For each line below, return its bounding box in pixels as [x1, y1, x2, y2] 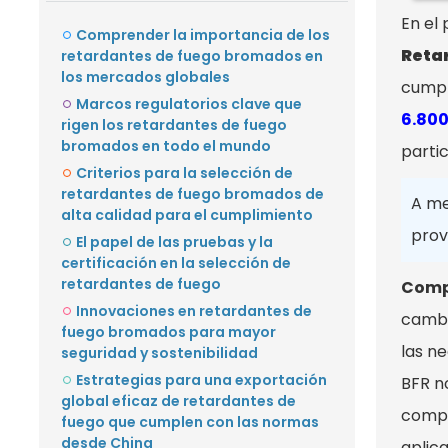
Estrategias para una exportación [76, 370, 327, 390]
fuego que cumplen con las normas [61, 412, 319, 432]
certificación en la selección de [61, 253, 291, 273]
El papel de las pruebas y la [76, 232, 273, 252]
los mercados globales [61, 67, 230, 87]
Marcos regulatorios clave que [76, 94, 302, 114]
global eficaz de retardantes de [61, 391, 296, 411]
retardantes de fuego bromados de [61, 184, 324, 204]
